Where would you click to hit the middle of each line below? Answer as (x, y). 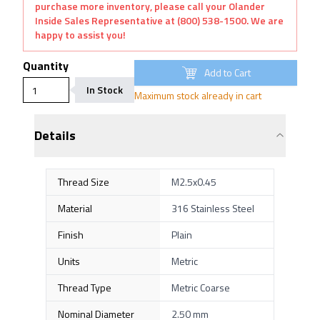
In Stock (105, 90)
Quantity (46, 66)
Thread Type (85, 287)
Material (75, 208)
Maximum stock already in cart (198, 95)
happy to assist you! (80, 35)
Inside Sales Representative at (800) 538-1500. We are (159, 20)
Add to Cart (227, 72)
